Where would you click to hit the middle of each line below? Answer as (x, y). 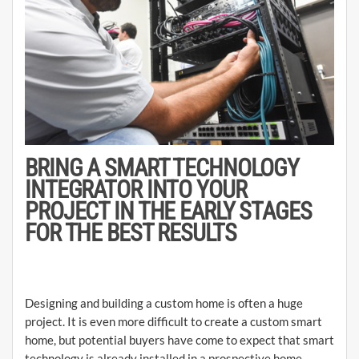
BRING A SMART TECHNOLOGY (162, 168)
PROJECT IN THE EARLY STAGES (168, 212)
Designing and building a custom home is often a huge (164, 303)
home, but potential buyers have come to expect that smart (179, 340)
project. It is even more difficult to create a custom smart (173, 322)
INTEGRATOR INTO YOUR (136, 190)
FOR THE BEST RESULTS (131, 233)
